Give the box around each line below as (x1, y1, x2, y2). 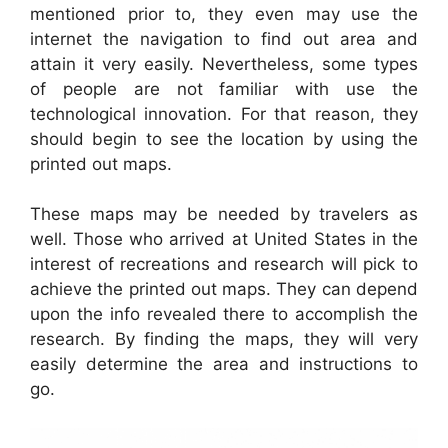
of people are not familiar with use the (30, 78, 418, 99)
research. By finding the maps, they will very (30, 329, 418, 350)
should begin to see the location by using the (30, 128, 418, 149)
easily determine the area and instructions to (30, 354, 418, 375)
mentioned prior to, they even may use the (30, 3, 418, 24)
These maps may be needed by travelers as (30, 204, 418, 225)
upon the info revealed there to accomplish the (30, 304, 418, 325)
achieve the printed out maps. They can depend (30, 279, 418, 300)
